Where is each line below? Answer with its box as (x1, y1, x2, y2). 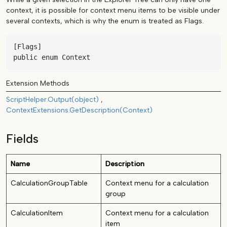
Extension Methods (6, 79, 69, 88)
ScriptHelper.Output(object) (6, 95, 99, 104)
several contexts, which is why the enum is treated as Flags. (6, 17, 204, 25)
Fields (6, 131, 39, 146)
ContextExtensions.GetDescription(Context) (6, 105, 153, 115)
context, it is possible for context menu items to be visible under (6, 6, 220, 15)
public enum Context (13, 53, 90, 61)
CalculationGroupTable (11, 178, 88, 187)
